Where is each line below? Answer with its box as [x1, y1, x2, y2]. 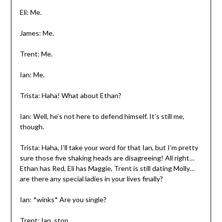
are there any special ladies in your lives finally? [19, 174, 163, 183]
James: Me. [19, 28, 54, 37]
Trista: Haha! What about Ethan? [19, 91, 121, 100]
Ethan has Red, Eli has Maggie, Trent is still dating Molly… [19, 164, 195, 172]
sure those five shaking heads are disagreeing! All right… [19, 153, 194, 162]
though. [19, 122, 44, 131]
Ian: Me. [19, 70, 45, 79]
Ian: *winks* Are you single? [19, 195, 107, 204]
